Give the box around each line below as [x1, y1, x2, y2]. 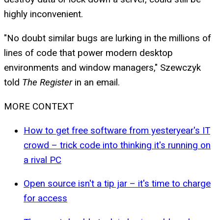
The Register [22, 77, 72, 88]
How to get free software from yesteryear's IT [24, 125, 210, 136]
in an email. [72, 77, 122, 88]
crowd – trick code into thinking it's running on [24, 139, 211, 151]
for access [24, 193, 67, 204]
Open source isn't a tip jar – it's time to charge [24, 178, 211, 190]
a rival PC [24, 154, 61, 165]
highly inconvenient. [4, 9, 85, 20]
